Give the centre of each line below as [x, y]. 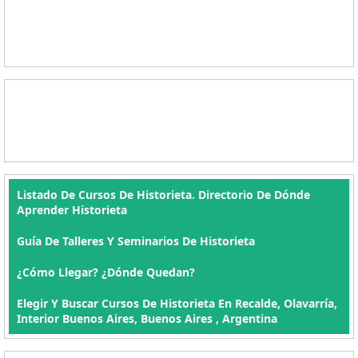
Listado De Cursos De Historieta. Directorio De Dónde [163, 195]
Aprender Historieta [72, 210]
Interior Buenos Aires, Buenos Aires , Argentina [147, 318]
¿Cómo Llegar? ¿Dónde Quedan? [106, 272]
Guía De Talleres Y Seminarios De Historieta [136, 241]
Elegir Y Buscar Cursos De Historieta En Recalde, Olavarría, [177, 303]
